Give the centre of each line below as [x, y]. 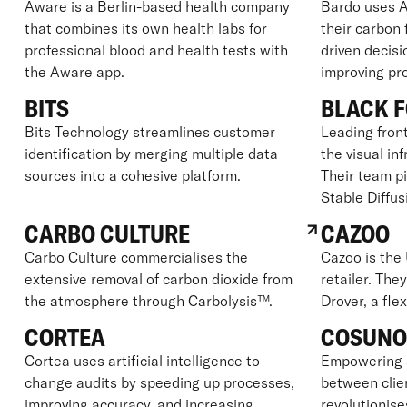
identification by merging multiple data [151, 153]
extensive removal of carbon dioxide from [158, 278]
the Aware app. [74, 71]
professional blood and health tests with [156, 50]
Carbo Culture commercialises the [136, 257]
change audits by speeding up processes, [159, 382]
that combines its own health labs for [145, 28]
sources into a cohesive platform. [132, 175]
